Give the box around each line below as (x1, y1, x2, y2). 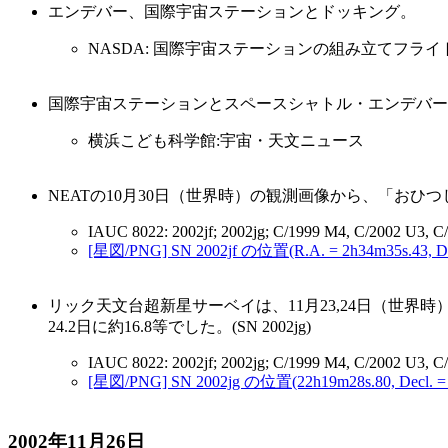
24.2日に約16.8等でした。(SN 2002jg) (48, 317, 311, 335)
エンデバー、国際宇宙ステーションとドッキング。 (48, 2, 416, 20)
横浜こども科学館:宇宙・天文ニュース (88, 131, 364, 149)
